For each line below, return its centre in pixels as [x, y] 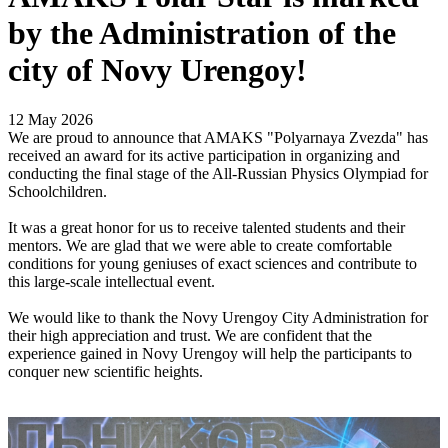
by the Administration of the [202, 33]
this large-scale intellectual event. [111, 281]
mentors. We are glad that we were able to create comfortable [200, 245]
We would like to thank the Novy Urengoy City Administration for [218, 317]
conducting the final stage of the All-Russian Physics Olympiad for [218, 173]
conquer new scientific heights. [105, 371]
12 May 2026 [50, 119]
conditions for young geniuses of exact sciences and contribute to [212, 263]
